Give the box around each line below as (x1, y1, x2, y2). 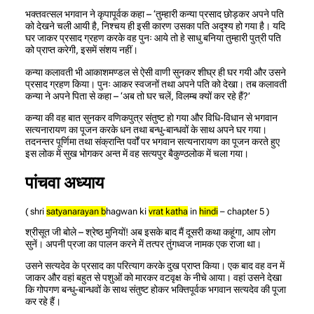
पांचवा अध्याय (25, 172, 104, 193)
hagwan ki (106, 205, 149, 217)
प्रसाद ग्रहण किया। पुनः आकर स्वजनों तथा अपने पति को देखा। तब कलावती (25, 78, 287, 90)
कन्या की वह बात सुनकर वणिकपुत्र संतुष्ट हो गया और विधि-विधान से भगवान (25, 111, 278, 123)
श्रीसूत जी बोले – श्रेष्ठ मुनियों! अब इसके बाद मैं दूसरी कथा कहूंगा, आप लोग (25, 226, 275, 238)
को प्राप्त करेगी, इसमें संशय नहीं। (25, 44, 138, 56)
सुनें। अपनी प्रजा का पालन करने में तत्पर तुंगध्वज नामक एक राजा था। (25, 238, 261, 250)
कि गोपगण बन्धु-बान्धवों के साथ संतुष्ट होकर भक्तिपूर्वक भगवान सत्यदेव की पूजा (25, 284, 286, 296)
